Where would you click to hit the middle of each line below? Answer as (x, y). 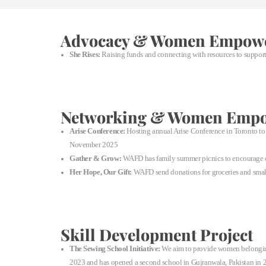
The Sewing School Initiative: (116, 249)
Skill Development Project (157, 235)
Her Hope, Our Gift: (101, 172)
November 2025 (94, 145)
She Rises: (85, 55)
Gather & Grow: (96, 159)
